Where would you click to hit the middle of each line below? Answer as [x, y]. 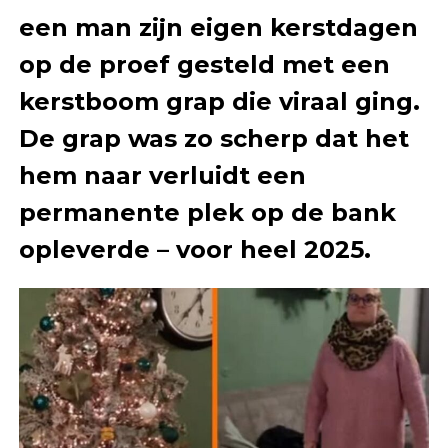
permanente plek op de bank [207, 212]
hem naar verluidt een [162, 175]
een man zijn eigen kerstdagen [218, 27]
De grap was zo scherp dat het [213, 138]
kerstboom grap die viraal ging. [219, 101]
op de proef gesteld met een [204, 64]
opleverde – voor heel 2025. [194, 249]
